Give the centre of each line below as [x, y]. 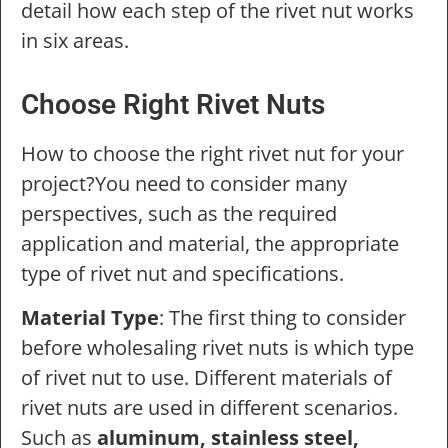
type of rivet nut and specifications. [182, 273]
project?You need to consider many [184, 183]
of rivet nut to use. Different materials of [206, 377]
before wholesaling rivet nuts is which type [217, 347]
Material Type [90, 317]
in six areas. [75, 41]
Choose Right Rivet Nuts [173, 104]
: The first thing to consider [282, 317]
